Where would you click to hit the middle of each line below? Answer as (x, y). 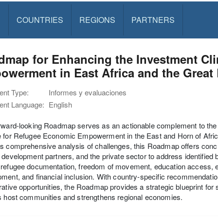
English (60, 104)
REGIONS (97, 20)
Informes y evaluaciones (88, 92)
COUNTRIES (40, 20)
